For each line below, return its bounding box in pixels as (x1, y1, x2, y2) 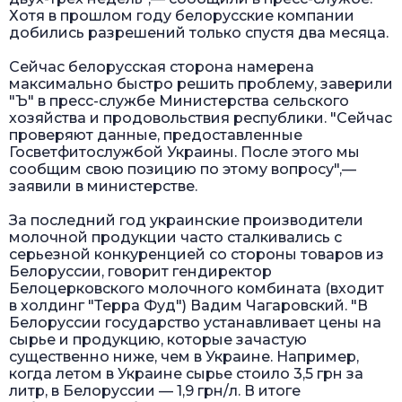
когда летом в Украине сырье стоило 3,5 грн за (9, 364, 363, 382)
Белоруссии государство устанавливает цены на (9, 313, 381, 331)
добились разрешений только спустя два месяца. (9, 23, 389, 41)
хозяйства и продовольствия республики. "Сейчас (9, 109, 392, 127)
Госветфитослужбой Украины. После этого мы (9, 143, 360, 161)
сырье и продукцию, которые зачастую (9, 330, 307, 348)
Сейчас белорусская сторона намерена (9, 57, 314, 75)
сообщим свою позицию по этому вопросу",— (9, 160, 356, 178)
